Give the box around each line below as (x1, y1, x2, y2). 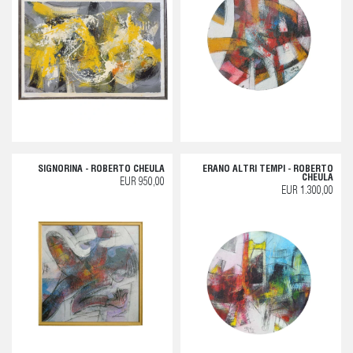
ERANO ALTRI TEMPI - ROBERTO (203, 164, 333, 174)
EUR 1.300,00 (281, 185, 333, 197)
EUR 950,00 (120, 176, 165, 188)
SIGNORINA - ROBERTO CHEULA (38, 164, 165, 174)
